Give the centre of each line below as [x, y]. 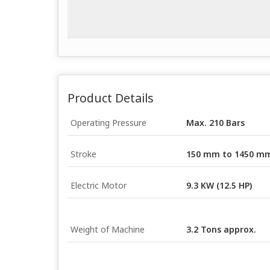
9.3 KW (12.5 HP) [219, 185]
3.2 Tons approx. [221, 229]
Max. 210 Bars [215, 123]
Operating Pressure [108, 123]
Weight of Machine [108, 229]
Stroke [83, 154]
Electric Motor [99, 185]
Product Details [111, 98]
